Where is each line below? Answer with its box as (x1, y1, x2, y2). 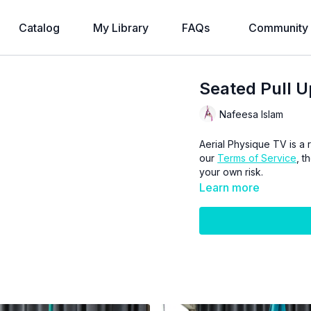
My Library (93, 21, 149, 35)
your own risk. (199, 166, 264, 178)
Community (249, 21, 308, 35)
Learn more (199, 180, 260, 194)
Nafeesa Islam (219, 108, 284, 120)
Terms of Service (217, 152, 297, 164)
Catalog (19, 21, 60, 35)
